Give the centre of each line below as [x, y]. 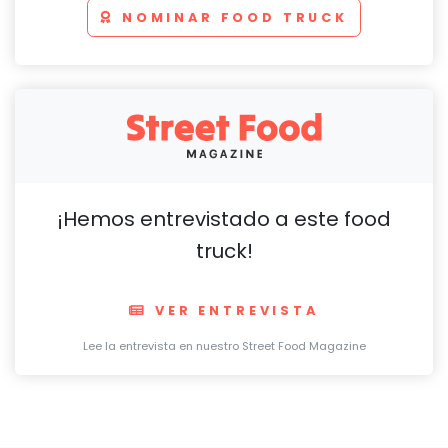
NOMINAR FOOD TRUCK [234, 17]
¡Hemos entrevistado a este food [224, 219]
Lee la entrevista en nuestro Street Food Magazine [224, 346]
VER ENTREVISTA [237, 310]
